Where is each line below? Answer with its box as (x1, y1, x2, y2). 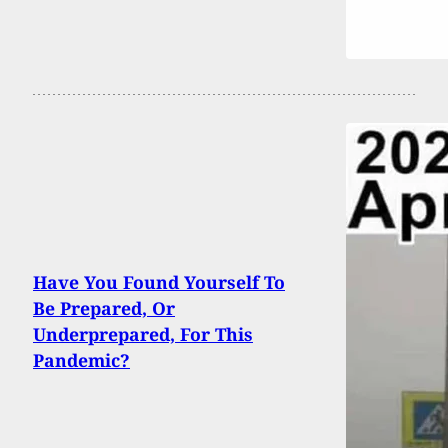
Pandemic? (33, 348, 130, 373)
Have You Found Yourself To (33, 270, 285, 295)
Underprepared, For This (33, 322, 253, 347)
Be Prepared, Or (33, 296, 175, 321)
